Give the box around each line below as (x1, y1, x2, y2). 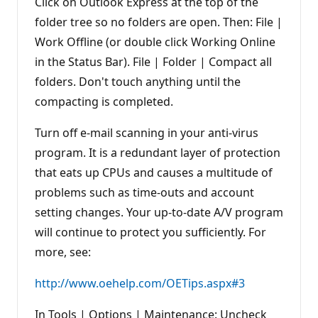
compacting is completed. (35, 93, 173, 109)
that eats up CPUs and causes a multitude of (35, 164, 273, 180)
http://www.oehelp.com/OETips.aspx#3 (35, 275, 245, 291)
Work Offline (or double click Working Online (35, 33, 275, 50)
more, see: (35, 243, 91, 260)
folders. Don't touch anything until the (35, 73, 241, 89)
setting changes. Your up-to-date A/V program (35, 204, 283, 220)
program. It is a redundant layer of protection (35, 144, 280, 160)
